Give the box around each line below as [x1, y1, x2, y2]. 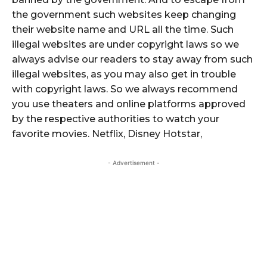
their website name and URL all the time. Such [12, 23, 234, 35]
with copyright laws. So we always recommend [12, 83, 238, 95]
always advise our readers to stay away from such [12, 53, 253, 65]
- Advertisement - [107, 159, 160, 166]
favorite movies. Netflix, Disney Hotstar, [12, 128, 202, 139]
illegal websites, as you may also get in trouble [12, 68, 236, 80]
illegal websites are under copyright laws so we [12, 38, 239, 50]
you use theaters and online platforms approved [12, 98, 246, 110]
